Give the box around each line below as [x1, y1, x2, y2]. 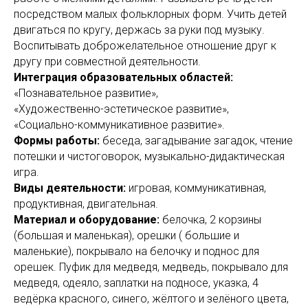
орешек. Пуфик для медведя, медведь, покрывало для [14, 261, 288, 274]
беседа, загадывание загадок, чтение [102, 134, 293, 147]
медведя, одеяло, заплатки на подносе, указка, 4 [14, 276, 258, 289]
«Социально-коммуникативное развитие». [14, 118, 225, 131]
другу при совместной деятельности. [14, 55, 201, 68]
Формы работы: [14, 134, 102, 147]
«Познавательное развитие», [14, 87, 158, 100]
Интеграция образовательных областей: [14, 71, 233, 84]
